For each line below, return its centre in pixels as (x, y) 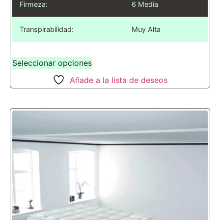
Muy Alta (146, 29)
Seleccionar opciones (52, 63)
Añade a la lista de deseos (119, 80)
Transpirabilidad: (47, 29)
